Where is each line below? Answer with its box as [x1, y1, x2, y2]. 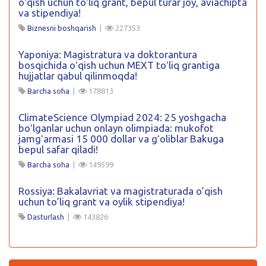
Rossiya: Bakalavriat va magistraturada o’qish [18, 185, 223, 197]
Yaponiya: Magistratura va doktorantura [18, 49, 197, 61]
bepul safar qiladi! [18, 144, 98, 156]
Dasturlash [27, 213, 64, 221]
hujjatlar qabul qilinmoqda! [18, 70, 137, 82]
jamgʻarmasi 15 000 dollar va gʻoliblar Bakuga [18, 133, 224, 145]
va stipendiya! [18, 7, 81, 19]
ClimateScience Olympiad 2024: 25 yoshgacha [18, 112, 226, 123]
